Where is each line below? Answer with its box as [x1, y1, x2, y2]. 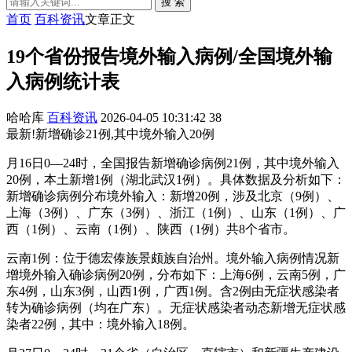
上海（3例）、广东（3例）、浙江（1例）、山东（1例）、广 [6, 205, 346, 219]
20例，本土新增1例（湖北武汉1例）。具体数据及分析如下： [6, 172, 346, 186]
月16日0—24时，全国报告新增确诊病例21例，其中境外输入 [6, 156, 339, 170]
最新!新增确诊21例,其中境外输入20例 [6, 126, 214, 141]
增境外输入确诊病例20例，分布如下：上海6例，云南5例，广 [6, 267, 346, 281]
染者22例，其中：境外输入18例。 [6, 317, 195, 331]
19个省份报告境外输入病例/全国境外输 [6, 46, 332, 67]
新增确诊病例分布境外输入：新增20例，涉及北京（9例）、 [6, 189, 339, 203]
